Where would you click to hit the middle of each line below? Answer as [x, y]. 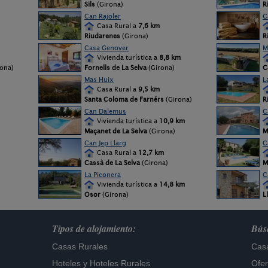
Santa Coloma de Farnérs [124, 99]
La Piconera [103, 175]
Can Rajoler [103, 16]
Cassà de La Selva [112, 163]
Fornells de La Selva [115, 68]
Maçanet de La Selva [116, 131]
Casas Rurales [80, 246]
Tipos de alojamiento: [94, 229]
